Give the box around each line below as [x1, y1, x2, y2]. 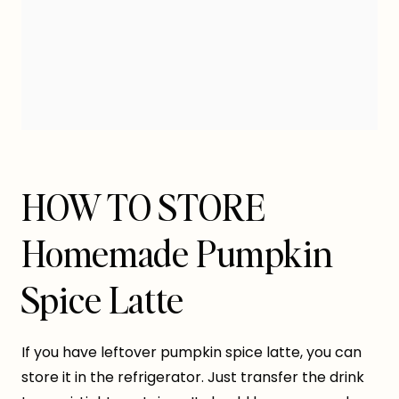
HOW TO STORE [21, 183, 265, 231]
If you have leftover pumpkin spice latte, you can [21, 342, 362, 363]
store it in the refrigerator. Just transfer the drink [21, 367, 364, 388]
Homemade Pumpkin [21, 230, 333, 277]
